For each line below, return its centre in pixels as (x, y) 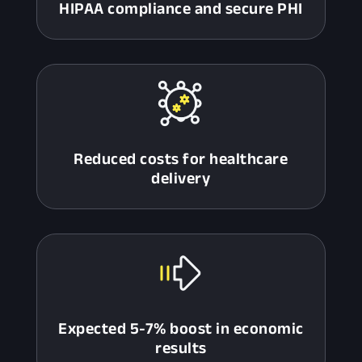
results (181, 347)
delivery (181, 178)
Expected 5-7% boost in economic (181, 328)
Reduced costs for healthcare (181, 158)
